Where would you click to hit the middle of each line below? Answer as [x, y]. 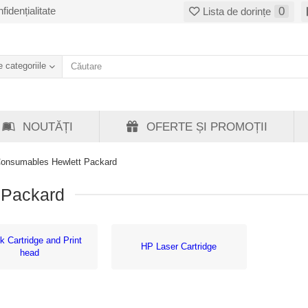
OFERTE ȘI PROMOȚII [207, 126]
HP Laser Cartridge [179, 246]
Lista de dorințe [237, 11]
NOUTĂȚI [48, 126]
